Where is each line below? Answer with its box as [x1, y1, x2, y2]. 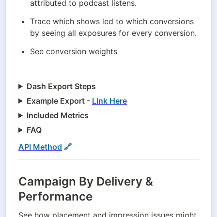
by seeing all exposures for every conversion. [30, 28, 197, 38]
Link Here [92, 95, 127, 106]
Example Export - [26, 95, 90, 106]
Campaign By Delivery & [18, 174, 153, 189]
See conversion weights [30, 46, 117, 56]
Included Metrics [26, 110, 89, 120]
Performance [18, 189, 93, 204]
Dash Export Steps [26, 81, 96, 91]
